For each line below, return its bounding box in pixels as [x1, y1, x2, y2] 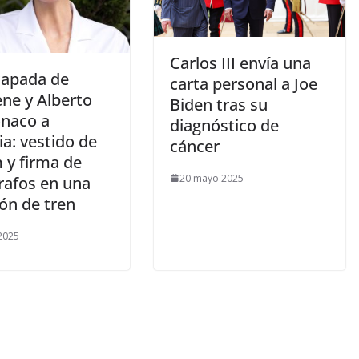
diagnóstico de [170, 114, 279, 136]
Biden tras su [170, 93, 268, 115]
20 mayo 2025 [179, 171, 244, 185]
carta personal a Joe [170, 72, 317, 95]
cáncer [170, 135, 224, 157]
